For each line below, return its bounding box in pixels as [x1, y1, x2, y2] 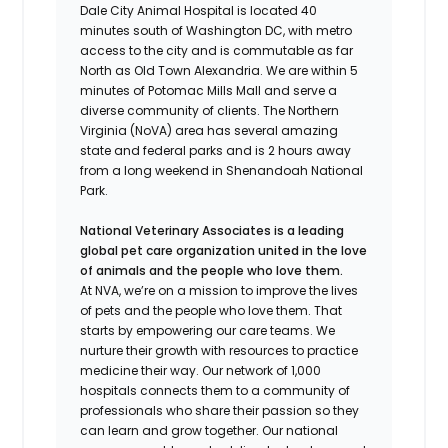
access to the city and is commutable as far [80, 41, 354, 59]
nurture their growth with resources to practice [80, 341, 359, 359]
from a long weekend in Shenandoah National [80, 161, 364, 179]
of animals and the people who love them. [80, 261, 344, 279]
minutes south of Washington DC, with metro [80, 21, 353, 39]
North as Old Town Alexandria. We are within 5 [80, 61, 359, 79]
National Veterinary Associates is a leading [80, 221, 345, 239]
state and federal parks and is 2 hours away [80, 141, 352, 159]
